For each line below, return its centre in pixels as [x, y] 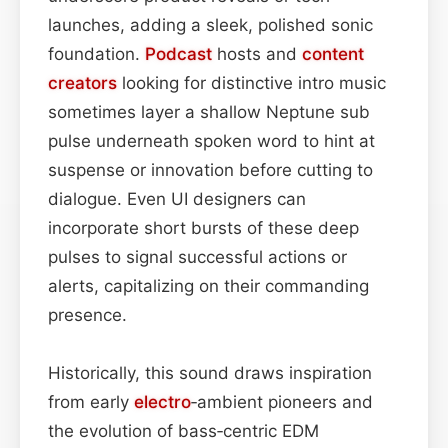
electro [162, 401]
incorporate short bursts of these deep [203, 227]
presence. [87, 314]
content [333, 53]
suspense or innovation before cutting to [210, 169]
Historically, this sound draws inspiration [210, 372]
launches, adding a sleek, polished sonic [210, 24]
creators [82, 82]
